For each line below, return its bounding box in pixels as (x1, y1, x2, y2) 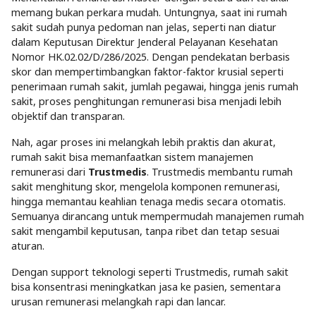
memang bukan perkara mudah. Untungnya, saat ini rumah (11, 6, 287, 20)
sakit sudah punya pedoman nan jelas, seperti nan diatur (11, 20, 276, 35)
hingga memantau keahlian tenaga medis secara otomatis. (11, 195, 286, 209)
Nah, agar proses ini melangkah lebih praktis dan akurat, (11, 135, 276, 150)
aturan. (11, 239, 44, 253)
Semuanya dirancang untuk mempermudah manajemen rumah (11, 209, 304, 224)
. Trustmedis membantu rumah (147, 165, 293, 179)
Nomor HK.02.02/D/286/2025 (11, 50, 147, 64)
